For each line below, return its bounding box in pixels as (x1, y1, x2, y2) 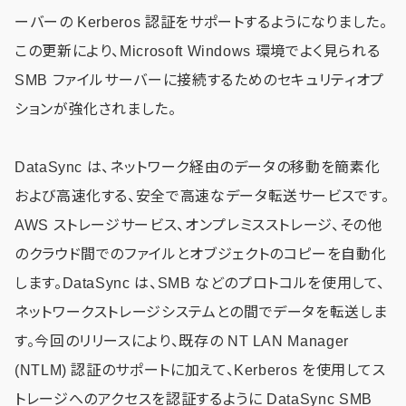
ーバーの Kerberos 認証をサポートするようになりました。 (14, 14, 388, 30)
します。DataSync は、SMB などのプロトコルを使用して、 (14, 275, 386, 291)
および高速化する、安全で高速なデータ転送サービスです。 (14, 188, 390, 204)
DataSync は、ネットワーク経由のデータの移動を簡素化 (14, 159, 381, 175)
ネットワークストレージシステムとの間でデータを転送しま (14, 304, 388, 320)
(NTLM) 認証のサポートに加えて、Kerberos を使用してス (14, 362, 386, 378)
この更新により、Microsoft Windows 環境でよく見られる (14, 43, 381, 59)
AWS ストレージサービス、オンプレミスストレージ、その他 (14, 217, 382, 233)
